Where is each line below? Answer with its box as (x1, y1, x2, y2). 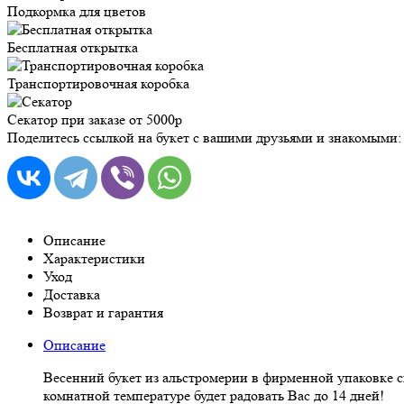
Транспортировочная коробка (7, 74, 189, 92)
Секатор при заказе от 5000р (7, 110, 182, 128)
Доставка (43, 285, 100, 303)
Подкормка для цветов (7, 2, 146, 20)
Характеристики (43, 249, 145, 267)
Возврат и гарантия (43, 303, 163, 321)
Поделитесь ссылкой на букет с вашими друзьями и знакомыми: (7, 128, 401, 146)
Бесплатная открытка (7, 38, 138, 56)
